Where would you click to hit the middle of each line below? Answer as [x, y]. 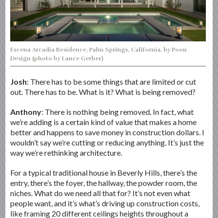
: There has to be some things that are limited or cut [112, 81]
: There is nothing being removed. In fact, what [118, 111]
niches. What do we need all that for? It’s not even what [100, 193]
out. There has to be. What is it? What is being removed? [103, 91]
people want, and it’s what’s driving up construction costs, [105, 203]
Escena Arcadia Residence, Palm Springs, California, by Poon [99, 49]
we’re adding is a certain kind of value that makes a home [104, 122]
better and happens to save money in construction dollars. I [108, 132]
